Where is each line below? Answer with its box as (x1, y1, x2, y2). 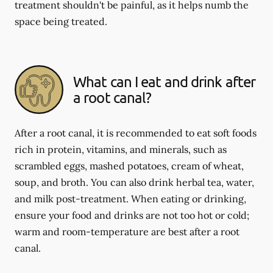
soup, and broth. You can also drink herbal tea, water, (15, 176, 254, 188)
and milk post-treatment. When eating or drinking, (15, 193, 246, 205)
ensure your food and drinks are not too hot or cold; (15, 209, 249, 221)
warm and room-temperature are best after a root (15, 225, 239, 238)
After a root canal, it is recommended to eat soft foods (15, 127, 257, 139)
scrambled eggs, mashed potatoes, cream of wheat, (15, 160, 244, 172)
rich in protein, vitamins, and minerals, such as (15, 143, 227, 155)
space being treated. (15, 15, 107, 27)
